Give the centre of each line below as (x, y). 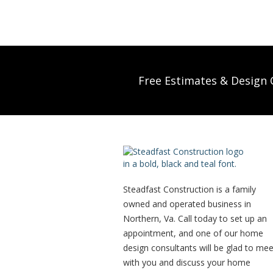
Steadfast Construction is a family (190, 189)
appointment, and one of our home (193, 233)
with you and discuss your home (187, 262)
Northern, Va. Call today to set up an (195, 218)
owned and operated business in (187, 204)
